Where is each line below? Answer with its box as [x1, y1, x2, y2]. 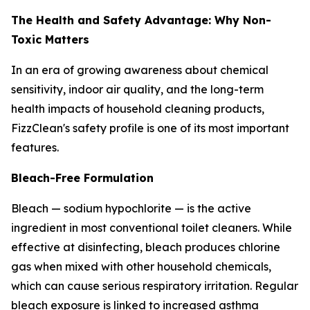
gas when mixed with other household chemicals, [11, 259, 271, 273]
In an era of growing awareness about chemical [11, 62, 268, 77]
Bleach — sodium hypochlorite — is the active [11, 201, 251, 215]
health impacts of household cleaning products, [11, 101, 264, 116]
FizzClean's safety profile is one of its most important [11, 120, 289, 135]
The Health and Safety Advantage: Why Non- [11, 12, 271, 27]
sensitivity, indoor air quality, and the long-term [11, 82, 264, 96]
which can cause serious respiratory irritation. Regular [11, 278, 298, 293]
